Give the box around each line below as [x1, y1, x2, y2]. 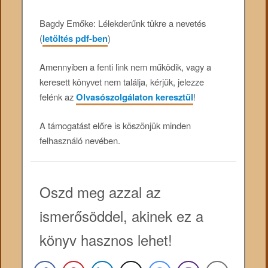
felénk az [39, 90, 77, 103]
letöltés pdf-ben [42, 31, 108, 45]
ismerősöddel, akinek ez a [39, 205, 204, 226]
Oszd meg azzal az [39, 181, 162, 202]
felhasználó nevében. [39, 134, 121, 147]
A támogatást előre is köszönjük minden [39, 119, 191, 132]
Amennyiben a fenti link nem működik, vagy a [39, 60, 212, 74]
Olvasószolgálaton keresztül [76, 90, 194, 104]
